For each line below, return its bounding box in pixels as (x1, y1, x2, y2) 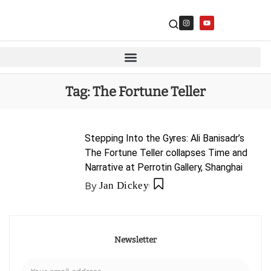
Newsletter (114, 235, 157, 245)
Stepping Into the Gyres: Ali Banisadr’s (85, 132, 244, 144)
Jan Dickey (99, 180, 149, 191)
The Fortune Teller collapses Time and (85, 147, 247, 158)
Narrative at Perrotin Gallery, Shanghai (85, 162, 243, 173)
